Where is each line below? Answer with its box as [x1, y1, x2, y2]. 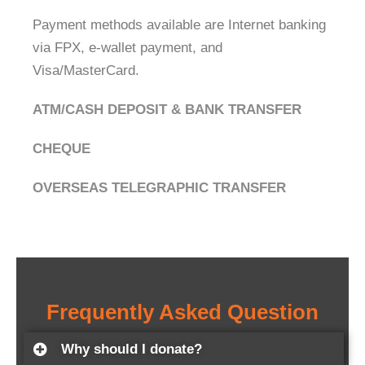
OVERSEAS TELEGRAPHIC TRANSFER [33, 179, 286, 196]
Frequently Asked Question [46, 299, 319, 324]
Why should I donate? [61, 341, 202, 357]
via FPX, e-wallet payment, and [33, 39, 222, 55]
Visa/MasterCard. [33, 62, 139, 78]
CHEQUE [33, 140, 90, 156]
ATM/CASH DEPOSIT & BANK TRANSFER [33, 101, 301, 117]
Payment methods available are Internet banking [33, 16, 326, 33]
